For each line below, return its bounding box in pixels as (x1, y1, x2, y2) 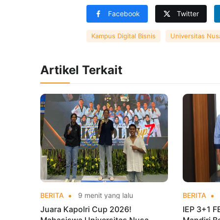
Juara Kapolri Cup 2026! (40, 204, 132, 215)
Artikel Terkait (40, 63, 122, 78)
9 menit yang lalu (76, 191, 133, 200)
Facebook (108, 9, 140, 18)
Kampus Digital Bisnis (91, 32, 156, 40)
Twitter (177, 9, 199, 18)
